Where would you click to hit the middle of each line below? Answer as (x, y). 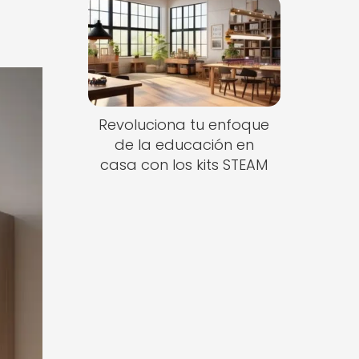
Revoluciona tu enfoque (184, 125)
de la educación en (184, 145)
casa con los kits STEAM (184, 165)
